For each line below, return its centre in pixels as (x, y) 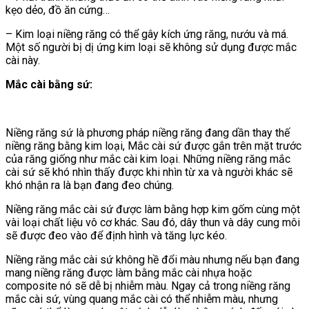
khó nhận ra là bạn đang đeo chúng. (90, 185)
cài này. (23, 60)
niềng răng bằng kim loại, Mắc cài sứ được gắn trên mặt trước (153, 146)
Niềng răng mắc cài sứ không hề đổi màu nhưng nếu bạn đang (152, 259)
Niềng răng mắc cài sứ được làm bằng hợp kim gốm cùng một (153, 209)
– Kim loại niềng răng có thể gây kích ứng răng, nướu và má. (147, 34)
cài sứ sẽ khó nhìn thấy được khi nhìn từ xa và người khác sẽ (149, 172)
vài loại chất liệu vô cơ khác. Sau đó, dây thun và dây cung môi (153, 222)
